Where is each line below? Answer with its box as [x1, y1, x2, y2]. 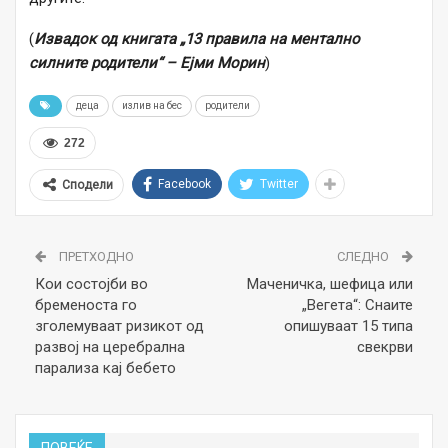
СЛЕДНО [337, 249, 392, 265]
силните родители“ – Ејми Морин [29, 54, 265, 73]
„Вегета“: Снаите [302, 296, 413, 315]
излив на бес [122, 100, 182, 112]
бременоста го [35, 296, 137, 315]
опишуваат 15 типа [284, 317, 413, 336]
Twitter [260, 177, 298, 192]
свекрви [357, 338, 413, 357]
